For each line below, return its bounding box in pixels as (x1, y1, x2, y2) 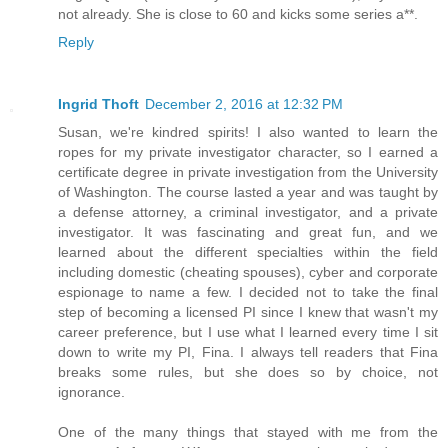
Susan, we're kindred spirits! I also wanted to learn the (58, 123, 438, 140)
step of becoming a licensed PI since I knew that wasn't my (58, 303, 438, 320)
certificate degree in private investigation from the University (58, 163, 438, 180)
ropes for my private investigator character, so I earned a (58, 143, 438, 160)
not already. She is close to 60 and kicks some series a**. (58, 5, 418, 22)
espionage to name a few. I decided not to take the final (58, 283, 438, 300)
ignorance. (58, 383, 125, 400)
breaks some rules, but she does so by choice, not (58, 363, 438, 380)
